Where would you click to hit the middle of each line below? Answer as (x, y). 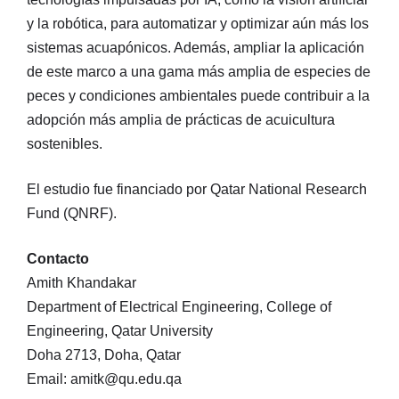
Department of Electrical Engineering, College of (179, 307)
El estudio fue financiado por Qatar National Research (197, 190)
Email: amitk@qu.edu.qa (104, 379)
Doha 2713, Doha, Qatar (104, 355)
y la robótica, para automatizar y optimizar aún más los (198, 24)
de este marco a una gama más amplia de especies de (199, 72)
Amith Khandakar (81, 283)
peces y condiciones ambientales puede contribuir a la (198, 96)
